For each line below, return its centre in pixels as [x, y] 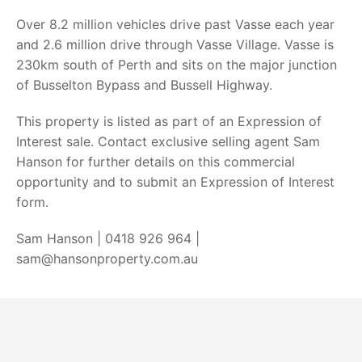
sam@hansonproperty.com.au [107, 259]
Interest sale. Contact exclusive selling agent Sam [168, 141]
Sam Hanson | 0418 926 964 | [108, 238]
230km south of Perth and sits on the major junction [177, 65]
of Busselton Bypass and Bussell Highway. [144, 85]
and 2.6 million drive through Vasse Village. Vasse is [175, 44]
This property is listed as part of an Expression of [169, 121]
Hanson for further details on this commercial [156, 162]
